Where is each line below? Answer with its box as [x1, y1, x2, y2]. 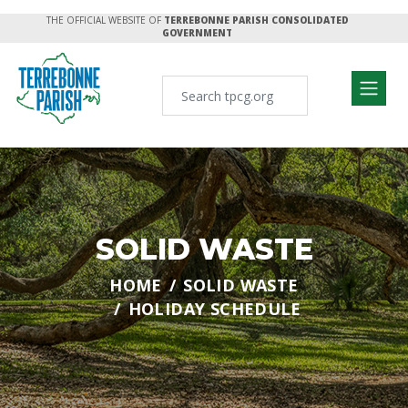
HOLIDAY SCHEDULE [127, 298, 301, 320]
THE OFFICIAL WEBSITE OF [46, 14, 161, 26]
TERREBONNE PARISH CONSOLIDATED [163, 14, 349, 26]
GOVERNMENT [162, 26, 232, 39]
